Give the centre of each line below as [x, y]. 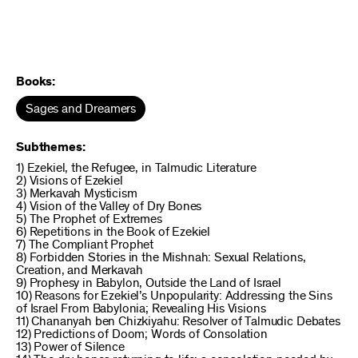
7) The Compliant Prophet [85, 245]
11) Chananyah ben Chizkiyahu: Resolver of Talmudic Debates [178, 321]
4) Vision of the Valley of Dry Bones [109, 206]
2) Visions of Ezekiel [70, 181]
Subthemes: [51, 147]
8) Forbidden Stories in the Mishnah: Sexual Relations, [161, 257]
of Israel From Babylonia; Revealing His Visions [141, 308]
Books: [36, 82]
